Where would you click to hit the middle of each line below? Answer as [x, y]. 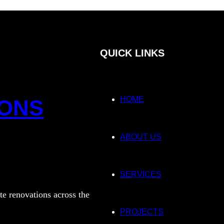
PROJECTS [142, 211]
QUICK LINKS [132, 53]
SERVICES [141, 174]
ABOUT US [141, 136]
